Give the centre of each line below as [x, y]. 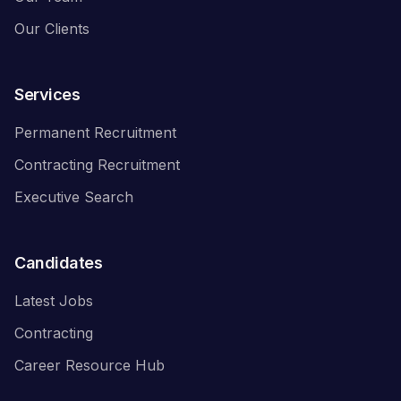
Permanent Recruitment [95, 132]
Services [47, 94]
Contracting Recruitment [97, 165]
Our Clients [52, 29]
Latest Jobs [54, 301]
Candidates [59, 263]
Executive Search [74, 197]
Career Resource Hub [90, 365]
